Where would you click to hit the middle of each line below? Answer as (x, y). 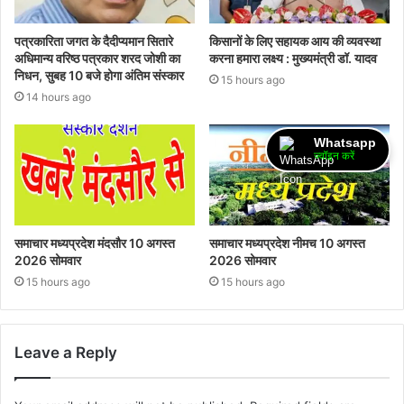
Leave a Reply (66, 353)
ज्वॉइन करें (334, 156)
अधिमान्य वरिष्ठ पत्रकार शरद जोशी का (97, 58)
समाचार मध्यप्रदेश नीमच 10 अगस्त (287, 243)
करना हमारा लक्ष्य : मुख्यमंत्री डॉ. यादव (293, 58)
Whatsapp (345, 142)
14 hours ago (59, 96)
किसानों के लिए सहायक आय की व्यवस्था (295, 41)
